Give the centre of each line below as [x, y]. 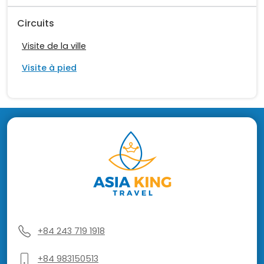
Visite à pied [49, 68]
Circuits [36, 24]
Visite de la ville [54, 46]
